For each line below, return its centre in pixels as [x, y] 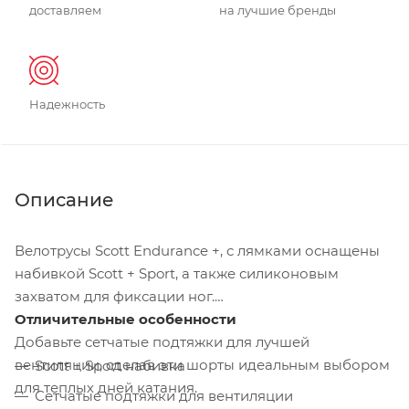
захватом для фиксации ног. [115, 297]
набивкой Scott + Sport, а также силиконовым [177, 274]
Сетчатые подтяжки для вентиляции [164, 396]
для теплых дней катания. [106, 388]
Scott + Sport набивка [110, 366]
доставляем [65, 10]
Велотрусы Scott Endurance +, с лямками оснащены [197, 251]
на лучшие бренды [278, 10]
